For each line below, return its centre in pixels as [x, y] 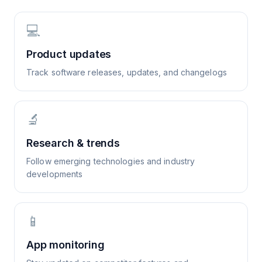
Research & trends [73, 143]
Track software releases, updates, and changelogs [127, 72]
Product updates [69, 54]
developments [55, 174]
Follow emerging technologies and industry [111, 161]
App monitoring [65, 245]
